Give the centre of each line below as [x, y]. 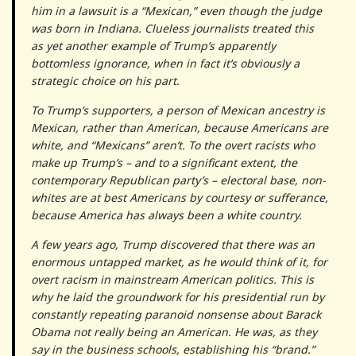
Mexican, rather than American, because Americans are [180, 127]
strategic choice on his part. [105, 80]
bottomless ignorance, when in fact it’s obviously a [165, 63]
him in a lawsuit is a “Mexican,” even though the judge [176, 10]
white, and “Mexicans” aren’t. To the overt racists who [173, 145]
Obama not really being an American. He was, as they [174, 331]
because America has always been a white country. [166, 215]
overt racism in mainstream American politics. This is [172, 279]
